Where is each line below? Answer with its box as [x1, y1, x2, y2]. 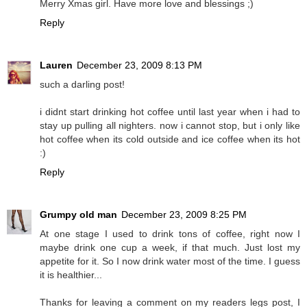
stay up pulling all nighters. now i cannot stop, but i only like [40, 119, 300, 131]
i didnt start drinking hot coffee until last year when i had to [40, 106, 300, 117]
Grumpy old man [40, 208, 117, 220]
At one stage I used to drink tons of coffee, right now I [40, 228, 300, 239]
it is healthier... [40, 269, 102, 280]
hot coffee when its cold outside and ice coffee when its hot [40, 133, 300, 145]
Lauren [40, 59, 73, 71]
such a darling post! [40, 78, 125, 90]
